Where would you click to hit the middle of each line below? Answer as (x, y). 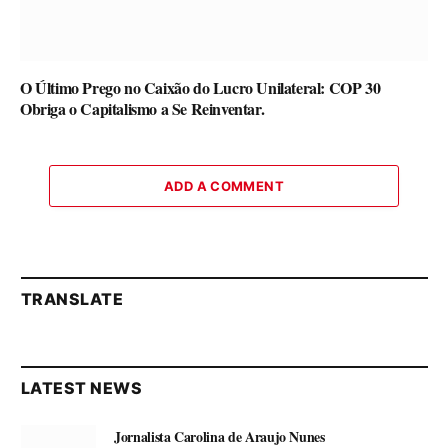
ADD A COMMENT (224, 185)
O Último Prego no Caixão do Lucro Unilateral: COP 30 (200, 87)
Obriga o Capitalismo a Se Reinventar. (142, 108)
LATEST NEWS (82, 387)
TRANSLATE (72, 298)
